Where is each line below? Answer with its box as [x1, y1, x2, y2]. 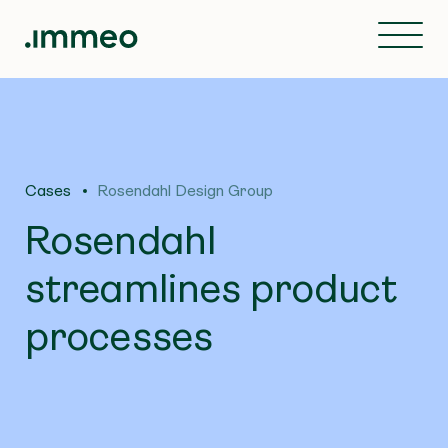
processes [25, 314, 213, 360]
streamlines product [25, 266, 397, 312]
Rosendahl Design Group [97, 181, 273, 200]
